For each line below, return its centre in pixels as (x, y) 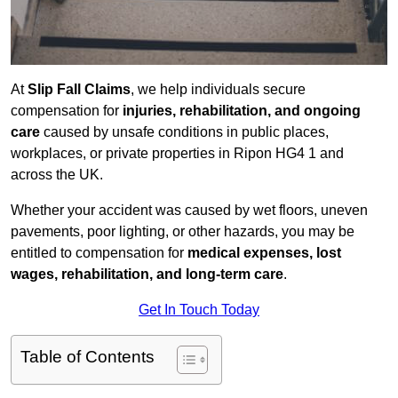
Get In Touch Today (199, 310)
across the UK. (57, 175)
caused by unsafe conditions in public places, (184, 132)
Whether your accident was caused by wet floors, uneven (189, 211)
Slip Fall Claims (79, 90)
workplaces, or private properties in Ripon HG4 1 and (177, 154)
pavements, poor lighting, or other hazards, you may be (183, 232)
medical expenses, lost (264, 253)
